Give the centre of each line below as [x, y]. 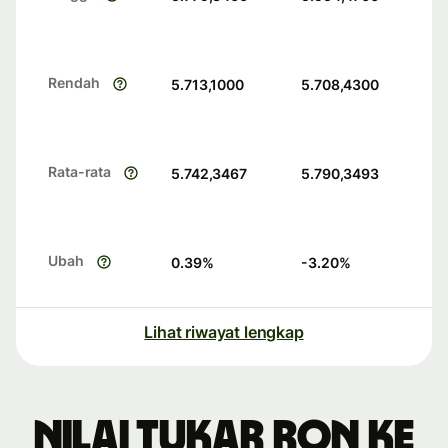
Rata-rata [80, 172]
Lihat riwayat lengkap [224, 332]
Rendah [74, 83]
